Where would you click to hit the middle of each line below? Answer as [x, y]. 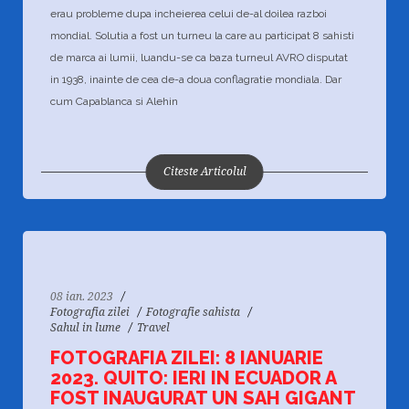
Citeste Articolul [204, 172]
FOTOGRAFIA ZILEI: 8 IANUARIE [187, 358]
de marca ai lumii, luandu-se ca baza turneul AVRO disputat [199, 58]
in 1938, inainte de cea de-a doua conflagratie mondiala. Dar [196, 79]
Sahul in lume [85, 328]
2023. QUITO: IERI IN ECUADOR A [193, 378]
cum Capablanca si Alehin [114, 101]
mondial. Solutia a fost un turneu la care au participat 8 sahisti [202, 36]
